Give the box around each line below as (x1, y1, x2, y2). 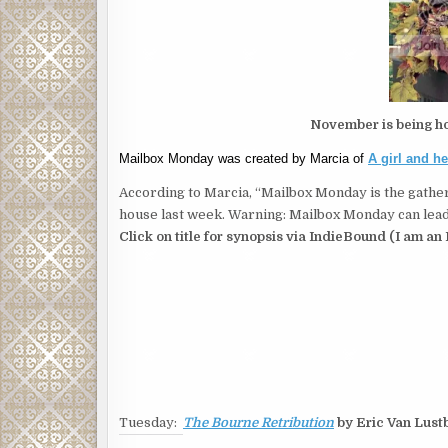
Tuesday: (119, 414, 183, 430)
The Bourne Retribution (183, 414, 334, 430)
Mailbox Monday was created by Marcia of (119, 150, 368, 166)
